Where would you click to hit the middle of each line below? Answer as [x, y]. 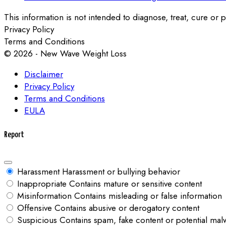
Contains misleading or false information [148, 195]
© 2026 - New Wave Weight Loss [65, 53]
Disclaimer [44, 74]
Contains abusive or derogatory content [127, 208]
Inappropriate [42, 183]
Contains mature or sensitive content [135, 183]
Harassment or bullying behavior [121, 171]
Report [14, 135]
